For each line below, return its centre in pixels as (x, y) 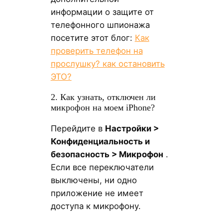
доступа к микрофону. (96, 206)
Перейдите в (78, 129)
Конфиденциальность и (100, 142)
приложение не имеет (97, 193)
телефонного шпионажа (100, 25)
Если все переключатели (102, 167)
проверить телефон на (97, 51)
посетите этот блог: (93, 38)
